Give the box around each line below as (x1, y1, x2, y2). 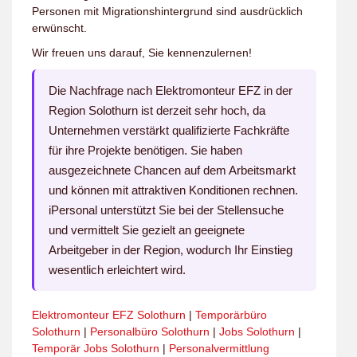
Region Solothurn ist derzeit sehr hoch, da (49, 104, 265, 117)
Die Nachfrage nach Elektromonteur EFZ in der (49, 84, 292, 97)
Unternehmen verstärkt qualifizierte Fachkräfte (49, 124, 289, 137)
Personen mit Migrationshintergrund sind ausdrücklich (32, 5, 303, 18)
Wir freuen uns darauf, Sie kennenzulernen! (32, 46, 252, 59)
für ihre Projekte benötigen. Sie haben (49, 143, 242, 157)
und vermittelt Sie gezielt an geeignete (49, 223, 245, 237)
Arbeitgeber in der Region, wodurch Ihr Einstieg (49, 243, 292, 257)
